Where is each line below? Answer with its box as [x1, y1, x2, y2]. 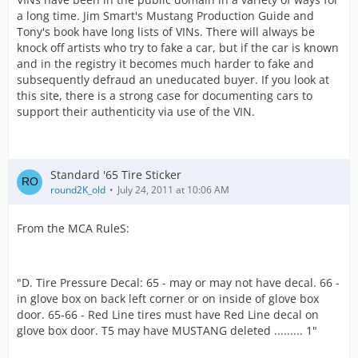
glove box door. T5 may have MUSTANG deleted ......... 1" [17, 323, 317, 338]
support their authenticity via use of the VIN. [17, 104, 255, 119]
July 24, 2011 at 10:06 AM [117, 183, 229, 197]
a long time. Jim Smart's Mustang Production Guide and [17, 8, 314, 23]
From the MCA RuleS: [17, 221, 129, 236]
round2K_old [50, 183, 105, 197]
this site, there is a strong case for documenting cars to [17, 88, 312, 103]
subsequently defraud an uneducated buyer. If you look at [17, 72, 329, 87]
